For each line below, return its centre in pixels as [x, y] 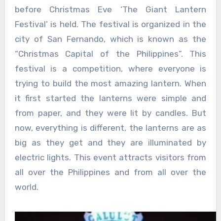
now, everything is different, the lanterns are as [110, 128]
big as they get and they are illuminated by [110, 143]
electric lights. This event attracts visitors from [110, 158]
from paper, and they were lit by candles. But [110, 113]
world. [26, 187]
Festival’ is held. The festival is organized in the [110, 24]
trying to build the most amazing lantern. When [110, 84]
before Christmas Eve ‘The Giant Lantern [110, 10]
